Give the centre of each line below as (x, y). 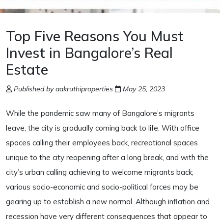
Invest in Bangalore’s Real (89, 53)
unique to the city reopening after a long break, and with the (107, 157)
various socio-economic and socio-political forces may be (102, 187)
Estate (27, 69)
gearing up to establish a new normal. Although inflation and (108, 202)
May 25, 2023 (143, 89)
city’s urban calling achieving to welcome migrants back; (100, 172)
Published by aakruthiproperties (63, 89)
